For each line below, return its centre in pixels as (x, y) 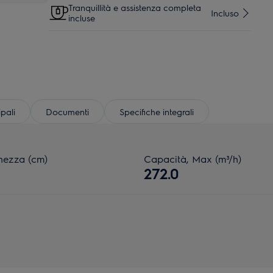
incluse (82, 18)
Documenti (67, 111)
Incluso (225, 12)
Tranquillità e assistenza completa (135, 7)
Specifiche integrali (157, 111)
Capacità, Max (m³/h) (193, 159)
